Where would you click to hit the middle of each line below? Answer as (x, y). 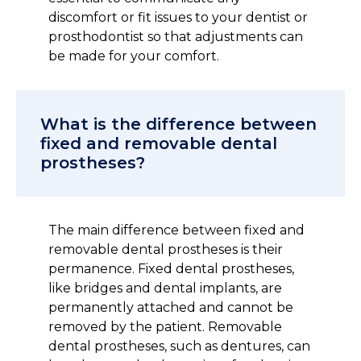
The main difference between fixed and (176, 230)
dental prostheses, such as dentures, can (179, 346)
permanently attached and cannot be (171, 307)
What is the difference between (178, 124)
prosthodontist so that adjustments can (176, 37)
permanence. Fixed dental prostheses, (171, 269)
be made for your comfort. (134, 56)
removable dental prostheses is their (166, 249)
